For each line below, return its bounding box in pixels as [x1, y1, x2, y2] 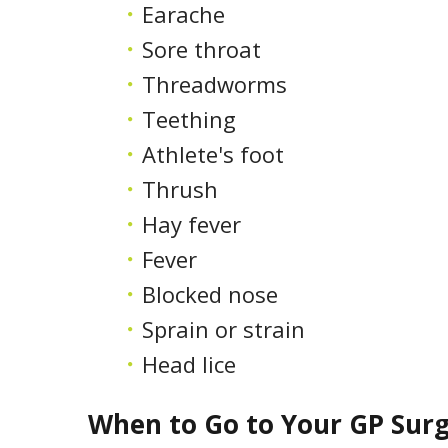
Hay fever [142, 209, 241, 240]
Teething [142, 104, 236, 135]
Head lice [142, 349, 236, 380]
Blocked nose [142, 279, 278, 310]
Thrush [142, 174, 218, 205]
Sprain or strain [142, 314, 305, 345]
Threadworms [142, 69, 287, 100]
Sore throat [142, 34, 261, 65]
